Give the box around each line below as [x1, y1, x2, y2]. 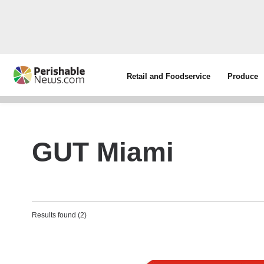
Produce [227, 72, 259, 81]
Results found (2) [32, 211, 87, 219]
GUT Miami [32, 137, 174, 167]
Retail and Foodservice [127, 72, 211, 81]
